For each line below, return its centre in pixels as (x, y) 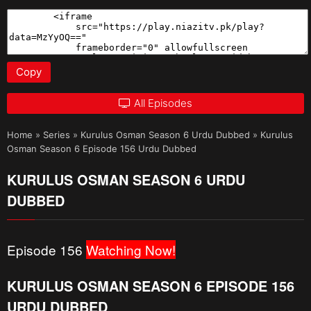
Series (57, 134)
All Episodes (163, 103)
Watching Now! (131, 249)
